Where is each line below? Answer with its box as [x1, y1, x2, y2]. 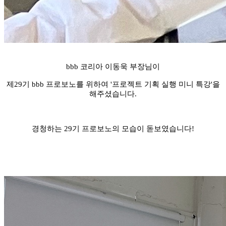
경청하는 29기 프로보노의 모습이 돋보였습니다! [32, 124, 194, 133]
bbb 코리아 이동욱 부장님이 [66, 62, 160, 71]
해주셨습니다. [89, 89, 137, 98]
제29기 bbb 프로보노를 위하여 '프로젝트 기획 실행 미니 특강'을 [6, 80, 220, 88]
